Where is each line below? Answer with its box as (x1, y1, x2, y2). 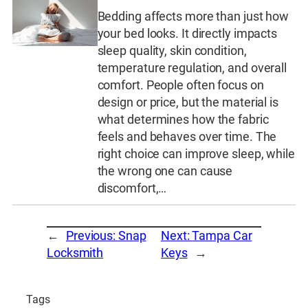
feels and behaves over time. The (97, 129, 277, 145)
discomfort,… (97, 181, 167, 197)
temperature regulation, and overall (97, 60, 287, 76)
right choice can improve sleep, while (97, 146, 295, 162)
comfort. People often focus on (97, 78, 264, 93)
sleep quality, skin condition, (97, 43, 247, 59)
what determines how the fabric (97, 112, 269, 128)
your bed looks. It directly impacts (97, 26, 278, 42)
